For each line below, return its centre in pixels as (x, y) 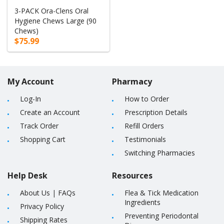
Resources (132, 176)
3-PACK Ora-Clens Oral (52, 11)
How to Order (147, 99)
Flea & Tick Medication (161, 193)
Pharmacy (132, 82)
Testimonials (145, 139)
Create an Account (50, 112)
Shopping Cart (43, 139)
